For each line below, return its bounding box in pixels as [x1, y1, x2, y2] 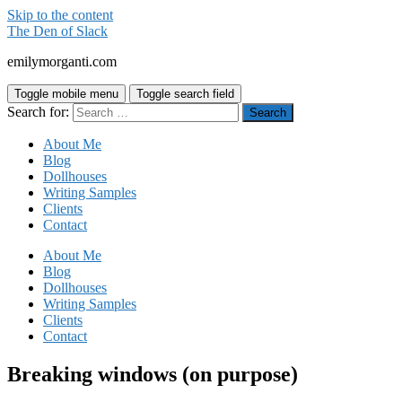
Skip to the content [7, 7, 113, 22]
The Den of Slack [7, 23, 108, 39]
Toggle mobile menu [14, 87, 118, 100]
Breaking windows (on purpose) [7, 362, 298, 386]
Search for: [7, 104, 69, 119]
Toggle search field [136, 87, 234, 100]
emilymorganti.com [7, 54, 117, 69]
